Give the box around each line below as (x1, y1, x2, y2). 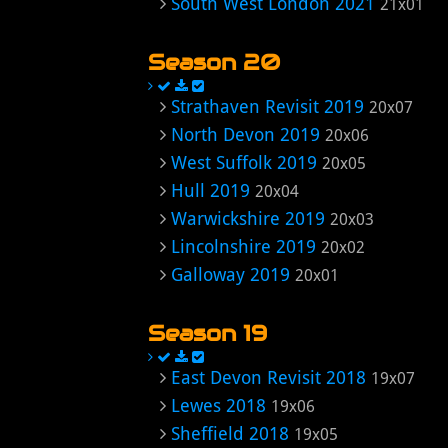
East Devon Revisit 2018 (171, 367, 366, 388)
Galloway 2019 (171, 264, 290, 285)
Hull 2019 (171, 180, 250, 201)
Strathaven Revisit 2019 (171, 96, 364, 117)
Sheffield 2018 (171, 423, 289, 444)
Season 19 (148, 319, 267, 347)
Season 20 (148, 48, 280, 76)
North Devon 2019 (171, 124, 320, 145)
